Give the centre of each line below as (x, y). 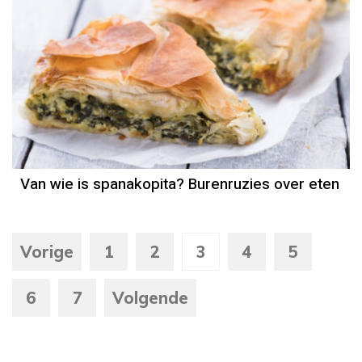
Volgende (150, 297)
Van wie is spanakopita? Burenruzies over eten (180, 184)
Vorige (47, 251)
